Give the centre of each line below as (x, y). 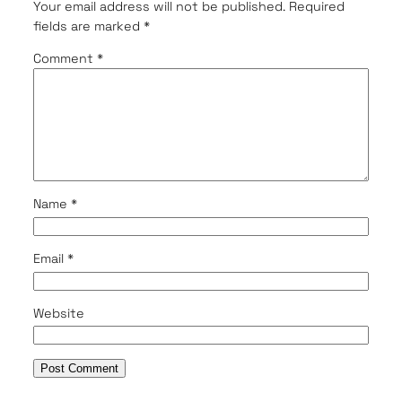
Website (58, 313)
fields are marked (88, 26)
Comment (65, 58)
